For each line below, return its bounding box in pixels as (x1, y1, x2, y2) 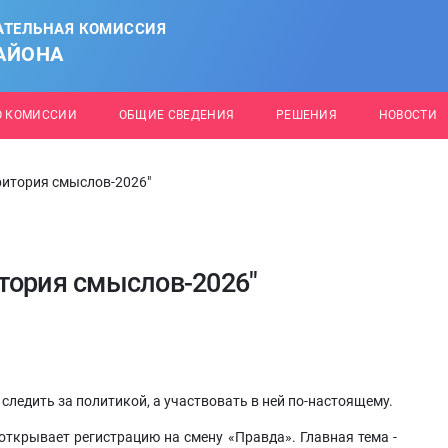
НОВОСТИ (378, 108, 438, 122)
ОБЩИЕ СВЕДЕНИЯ (118, 108, 235, 122)
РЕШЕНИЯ (275, 108, 338, 122)
